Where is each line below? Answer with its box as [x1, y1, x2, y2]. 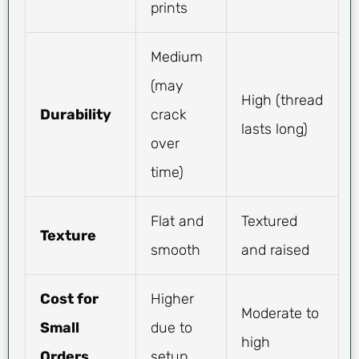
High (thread [241, 91, 323, 110]
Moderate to [241, 305, 319, 323]
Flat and [151, 212, 204, 231]
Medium [151, 48, 203, 67]
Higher [151, 290, 194, 309]
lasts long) [241, 120, 308, 139]
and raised [241, 241, 309, 260]
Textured [241, 212, 297, 231]
